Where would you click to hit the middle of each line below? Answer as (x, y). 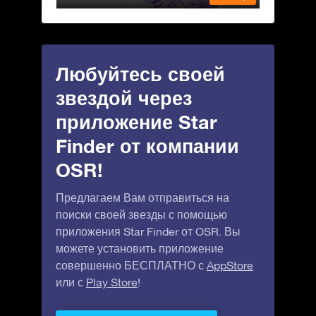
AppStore (230, 265)
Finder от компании (147, 146)
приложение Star (136, 122)
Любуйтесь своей (140, 74)
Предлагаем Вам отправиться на (142, 197)
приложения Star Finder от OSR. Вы (148, 231)
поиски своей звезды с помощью (141, 214)
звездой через (124, 98)
